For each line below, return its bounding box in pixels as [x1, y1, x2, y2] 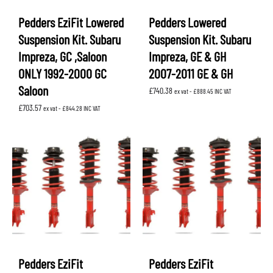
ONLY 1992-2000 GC [18, 65, 107, 82]
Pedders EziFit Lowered [18, 14, 124, 30]
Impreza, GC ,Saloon [18, 48, 107, 65]
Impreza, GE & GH [149, 48, 226, 65]
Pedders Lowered [149, 14, 226, 30]
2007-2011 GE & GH [149, 65, 233, 82]
